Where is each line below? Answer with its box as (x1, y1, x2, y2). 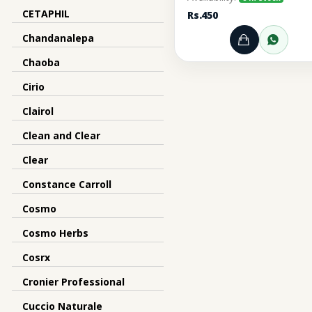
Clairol (22, 104, 54, 118)
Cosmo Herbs (22, 226, 88, 240)
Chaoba (22, 56, 60, 69)
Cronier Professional (22, 275, 125, 288)
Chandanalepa (22, 31, 94, 45)
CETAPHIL (22, 7, 70, 20)
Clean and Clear (22, 129, 100, 142)
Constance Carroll (22, 178, 111, 191)
